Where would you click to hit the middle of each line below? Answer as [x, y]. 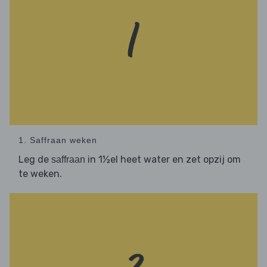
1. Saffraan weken [58, 140]
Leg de [35, 159]
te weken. [40, 173]
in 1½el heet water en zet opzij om [163, 159]
